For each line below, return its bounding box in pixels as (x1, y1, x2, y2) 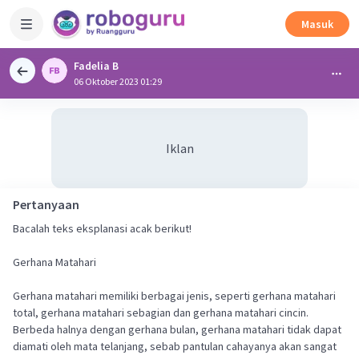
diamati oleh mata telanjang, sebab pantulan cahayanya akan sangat (13, 339, 337, 353)
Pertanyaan (13, 196, 79, 212)
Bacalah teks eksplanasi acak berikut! (13, 221, 192, 236)
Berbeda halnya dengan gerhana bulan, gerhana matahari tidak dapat (13, 322, 341, 337)
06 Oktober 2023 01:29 (74, 75, 162, 87)
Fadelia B (74, 58, 119, 73)
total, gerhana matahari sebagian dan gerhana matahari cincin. (13, 305, 309, 320)
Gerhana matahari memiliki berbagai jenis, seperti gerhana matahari (13, 288, 336, 303)
